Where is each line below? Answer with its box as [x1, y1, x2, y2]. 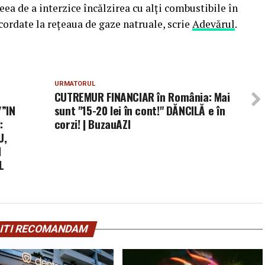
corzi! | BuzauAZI [54, 115, 131, 132]
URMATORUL [54, 80, 95, 88]
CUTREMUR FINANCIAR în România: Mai [54, 88, 230, 105]
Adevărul [192, 17, 235, 31]
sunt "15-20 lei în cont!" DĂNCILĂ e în [54, 102, 225, 119]
